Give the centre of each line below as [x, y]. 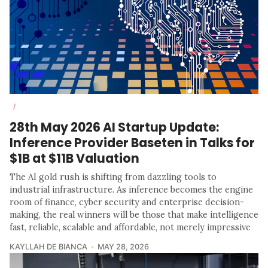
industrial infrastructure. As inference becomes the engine [131, 190]
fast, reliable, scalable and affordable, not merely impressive [130, 228]
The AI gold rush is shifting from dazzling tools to [113, 177]
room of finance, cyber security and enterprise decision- [127, 202]
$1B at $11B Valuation [74, 159]
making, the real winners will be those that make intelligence [134, 215]
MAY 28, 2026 [123, 247]
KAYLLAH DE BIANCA [48, 247]
